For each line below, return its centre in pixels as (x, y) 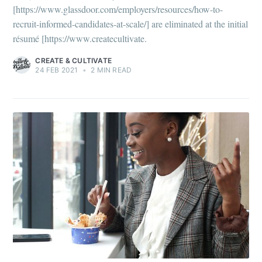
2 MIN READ (111, 70)
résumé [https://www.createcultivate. (80, 39)
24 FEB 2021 (57, 70)
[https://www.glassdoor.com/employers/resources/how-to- (118, 9)
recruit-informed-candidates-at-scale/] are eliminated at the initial (131, 24)
